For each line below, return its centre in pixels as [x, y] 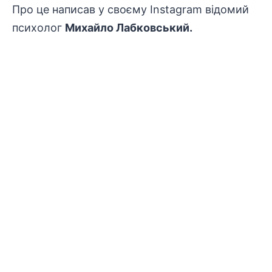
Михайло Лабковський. [129, 28]
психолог [39, 28]
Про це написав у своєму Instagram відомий [131, 9]
